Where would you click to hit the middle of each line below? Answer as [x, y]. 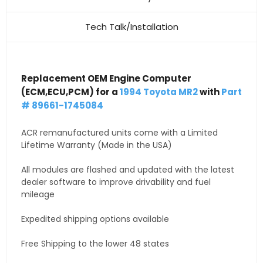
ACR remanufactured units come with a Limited [119, 132]
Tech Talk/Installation [131, 26]
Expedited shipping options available [95, 219]
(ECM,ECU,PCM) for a [70, 92]
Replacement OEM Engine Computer [106, 78]
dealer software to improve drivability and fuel [116, 182]
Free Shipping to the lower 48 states [95, 243]
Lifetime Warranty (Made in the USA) [97, 145]
